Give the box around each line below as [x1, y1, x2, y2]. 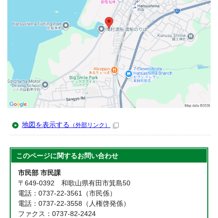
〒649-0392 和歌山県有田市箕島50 [18, 180, 131, 187]
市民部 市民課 [18, 169, 61, 177]
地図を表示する [22, 121, 70, 129]
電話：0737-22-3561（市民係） [18, 190, 117, 198]
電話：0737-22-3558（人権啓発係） [18, 200, 130, 208]
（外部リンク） [70, 122, 110, 129]
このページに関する [16, 152, 78, 160]
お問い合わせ [77, 152, 119, 160]
